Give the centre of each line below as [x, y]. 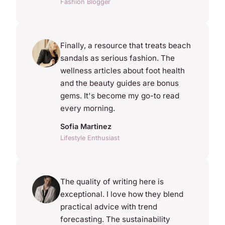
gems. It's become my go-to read [120, 96]
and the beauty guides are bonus [120, 83]
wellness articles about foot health [123, 71]
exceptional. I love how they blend [122, 194]
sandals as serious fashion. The [118, 58]
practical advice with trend [109, 207]
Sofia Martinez [86, 127]
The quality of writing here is [112, 182]
